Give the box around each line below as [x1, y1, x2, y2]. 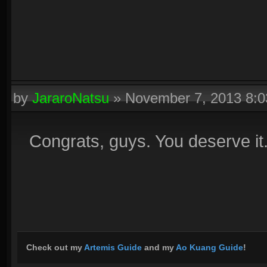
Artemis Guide [84, 243, 142, 252]
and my [142, 243, 176, 252]
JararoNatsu [32, 90, 109, 106]
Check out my [26, 243, 84, 252]
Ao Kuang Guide [176, 243, 243, 252]
